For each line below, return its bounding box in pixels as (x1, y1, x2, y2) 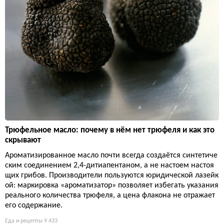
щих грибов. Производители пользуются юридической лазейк (5, 171, 218, 180)
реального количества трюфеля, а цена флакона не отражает (5, 191, 215, 200)
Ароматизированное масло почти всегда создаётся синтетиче (5, 151, 217, 160)
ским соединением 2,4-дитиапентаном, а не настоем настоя (5, 161, 214, 170)
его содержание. (5, 201, 62, 210)
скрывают (5, 136, 41, 145)
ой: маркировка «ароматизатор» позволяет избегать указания (5, 181, 218, 190)
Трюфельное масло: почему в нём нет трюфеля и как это (5, 126, 214, 135)
